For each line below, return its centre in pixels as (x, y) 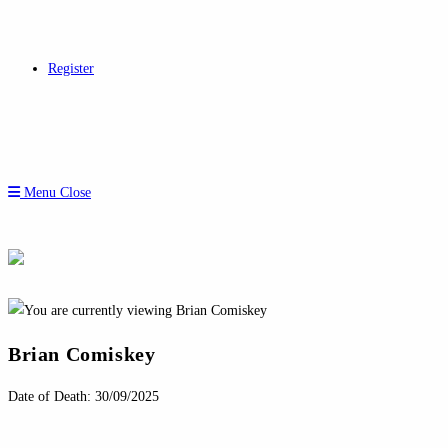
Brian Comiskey (82, 353)
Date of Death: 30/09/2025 (83, 397)
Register (71, 68)
